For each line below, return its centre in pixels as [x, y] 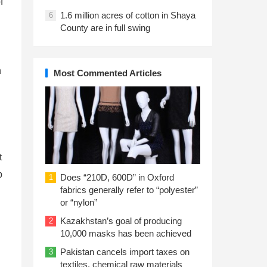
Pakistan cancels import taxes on [125, 252]
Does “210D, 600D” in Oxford [117, 177]
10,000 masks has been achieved [126, 233]
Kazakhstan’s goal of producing [121, 221]
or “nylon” [79, 202]
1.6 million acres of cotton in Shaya [128, 15]
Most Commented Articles [108, 73]
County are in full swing [105, 28]
